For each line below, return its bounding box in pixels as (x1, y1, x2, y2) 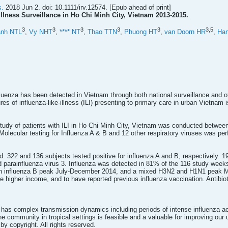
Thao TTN (88, 28, 117, 36)
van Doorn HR (164, 28, 206, 36)
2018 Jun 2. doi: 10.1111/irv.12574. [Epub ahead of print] (4, 4, 171, 11)
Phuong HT (124, 28, 157, 36)
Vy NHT (29, 28, 52, 36)
